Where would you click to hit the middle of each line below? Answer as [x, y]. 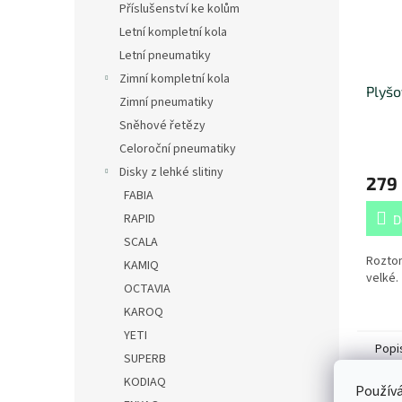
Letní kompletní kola [173, 32]
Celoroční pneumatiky [178, 149]
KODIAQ [145, 382]
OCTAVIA [147, 289]
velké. [382, 279]
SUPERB [145, 359]
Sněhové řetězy [162, 126]
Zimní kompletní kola [175, 79]
